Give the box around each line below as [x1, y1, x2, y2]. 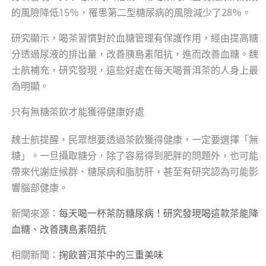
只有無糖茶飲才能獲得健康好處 [11, 105, 144, 119]
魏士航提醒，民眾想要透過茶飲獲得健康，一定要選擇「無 [11, 133, 258, 147]
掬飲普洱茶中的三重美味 [58, 248, 163, 262]
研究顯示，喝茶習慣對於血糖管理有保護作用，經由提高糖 [11, 31, 258, 45]
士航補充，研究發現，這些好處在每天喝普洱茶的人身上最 [11, 64, 258, 77]
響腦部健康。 [11, 181, 68, 195]
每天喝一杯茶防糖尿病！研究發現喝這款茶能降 [58, 207, 258, 220]
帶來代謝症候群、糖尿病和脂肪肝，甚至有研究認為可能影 [11, 165, 258, 179]
